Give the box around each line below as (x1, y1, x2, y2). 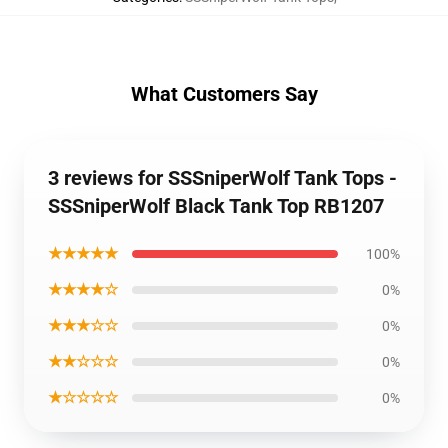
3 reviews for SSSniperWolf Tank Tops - (48, 166, 397, 190)
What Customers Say (130, 82, 318, 106)
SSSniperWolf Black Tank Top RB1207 (48, 194, 384, 218)
